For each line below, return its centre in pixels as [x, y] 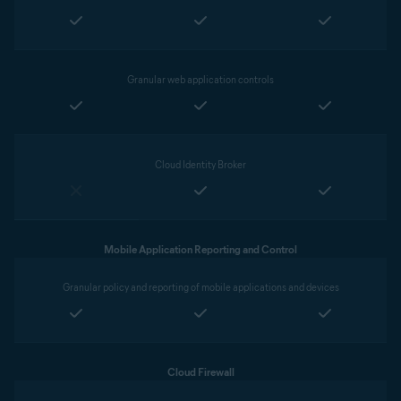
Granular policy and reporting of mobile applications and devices [200, 287]
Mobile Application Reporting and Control [200, 249]
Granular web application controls [200, 80]
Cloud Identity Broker [200, 165]
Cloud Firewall [200, 372]
